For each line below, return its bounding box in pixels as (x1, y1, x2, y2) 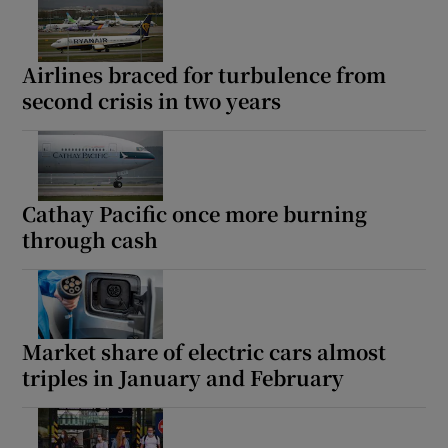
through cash (22, 224, 159, 254)
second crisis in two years (22, 85, 282, 115)
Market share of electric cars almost (22, 337, 387, 367)
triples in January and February (22, 363, 345, 393)
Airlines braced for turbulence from (22, 59, 387, 89)
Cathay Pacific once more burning (22, 198, 368, 228)
